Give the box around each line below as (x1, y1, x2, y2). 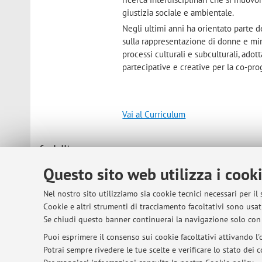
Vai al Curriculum (122, 108, 186, 120)
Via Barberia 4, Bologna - (132, 201, 225, 212)
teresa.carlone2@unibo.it (166, 146, 260, 157)
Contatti (40, 144, 70, 156)
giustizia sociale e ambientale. (122, 6, 235, 18)
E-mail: (122, 146, 148, 157)
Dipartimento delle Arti (129, 188, 218, 199)
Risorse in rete (40, 240, 92, 251)
